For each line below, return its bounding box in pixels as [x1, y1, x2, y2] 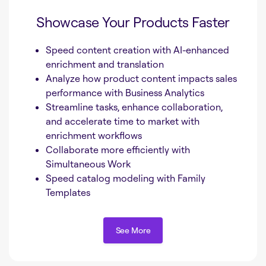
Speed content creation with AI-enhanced [46, 43, 229, 56]
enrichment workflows [46, 129, 142, 141]
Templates [46, 186, 90, 198]
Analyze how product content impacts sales [46, 72, 237, 84]
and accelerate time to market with [46, 115, 199, 127]
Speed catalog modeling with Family [46, 172, 205, 184]
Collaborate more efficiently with [46, 143, 190, 156]
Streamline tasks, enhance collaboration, [46, 100, 223, 113]
